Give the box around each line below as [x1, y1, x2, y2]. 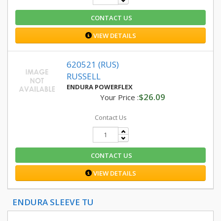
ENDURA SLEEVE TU [12, 196, 94, 208]
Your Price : [100, 92, 139, 102]
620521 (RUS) [67, 59, 119, 70]
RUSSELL [67, 71, 101, 82]
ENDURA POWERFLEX [67, 82, 133, 91]
